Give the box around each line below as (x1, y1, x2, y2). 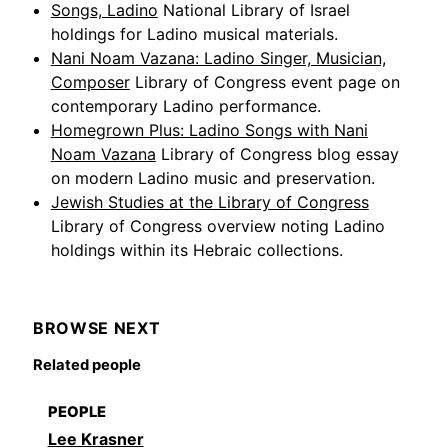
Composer (50, 71, 130, 92)
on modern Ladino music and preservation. (50, 167, 375, 188)
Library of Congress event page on (134, 71, 400, 92)
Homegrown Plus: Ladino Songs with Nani (50, 119, 368, 140)
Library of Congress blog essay (160, 143, 399, 164)
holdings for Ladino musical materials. (50, 23, 338, 44)
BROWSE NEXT (33, 318, 161, 339)
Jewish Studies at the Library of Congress (50, 191, 369, 212)
